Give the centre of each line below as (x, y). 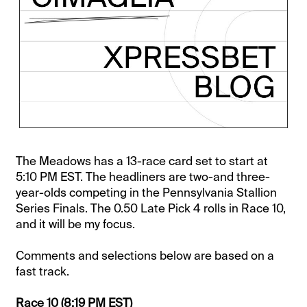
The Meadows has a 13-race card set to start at (142, 161)
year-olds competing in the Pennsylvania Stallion (147, 192)
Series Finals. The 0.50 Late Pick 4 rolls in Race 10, (151, 208)
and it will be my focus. (76, 224)
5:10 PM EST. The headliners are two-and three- (143, 176)
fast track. (43, 271)
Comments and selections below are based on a (145, 255)
